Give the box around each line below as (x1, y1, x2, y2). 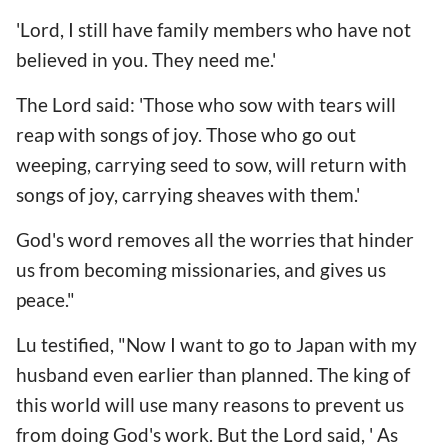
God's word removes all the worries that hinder (16, 228, 414, 252)
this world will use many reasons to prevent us (16, 393, 404, 417)
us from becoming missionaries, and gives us (16, 258, 386, 282)
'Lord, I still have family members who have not (16, 17, 411, 41)
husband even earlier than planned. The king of (16, 363, 410, 387)
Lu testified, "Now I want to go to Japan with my (16, 333, 417, 357)
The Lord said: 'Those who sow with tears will (16, 92, 396, 116)
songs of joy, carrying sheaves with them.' (16, 182, 360, 206)
